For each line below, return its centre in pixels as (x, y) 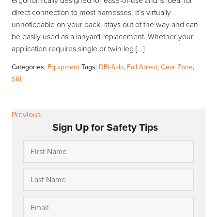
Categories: (30, 67)
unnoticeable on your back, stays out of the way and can (105, 25)
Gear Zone (177, 67)
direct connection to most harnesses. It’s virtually (91, 13)
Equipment (63, 67)
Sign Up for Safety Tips (105, 128)
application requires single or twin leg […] (78, 49)
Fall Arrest (142, 67)
